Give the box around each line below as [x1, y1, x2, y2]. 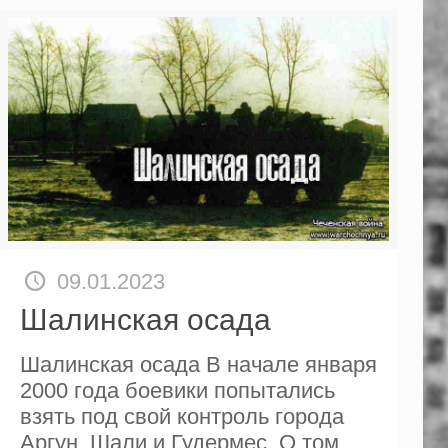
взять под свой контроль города [19, 404, 344, 429]
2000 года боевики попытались [19, 378, 335, 403]
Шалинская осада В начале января [19, 352, 377, 377]
